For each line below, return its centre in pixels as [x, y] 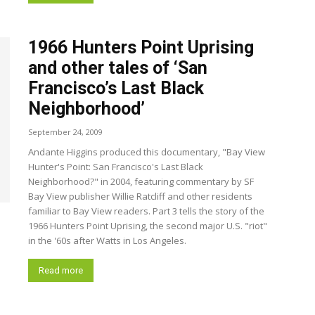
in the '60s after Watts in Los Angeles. [107, 240]
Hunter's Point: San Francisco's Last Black [116, 167]
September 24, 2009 [65, 132]
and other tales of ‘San [118, 68]
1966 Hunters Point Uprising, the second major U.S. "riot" [148, 226]
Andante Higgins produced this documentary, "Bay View [147, 152]
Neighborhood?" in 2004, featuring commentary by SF [141, 181]
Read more [61, 270]
